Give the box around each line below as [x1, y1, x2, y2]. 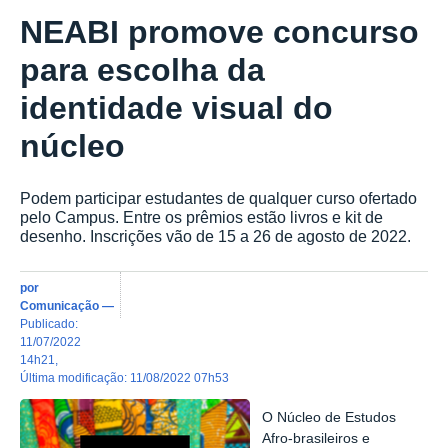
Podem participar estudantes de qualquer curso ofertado [20, 189, 417, 208]
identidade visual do [20, 90, 333, 127]
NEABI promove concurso [20, 14, 419, 51]
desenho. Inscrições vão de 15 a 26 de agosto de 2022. [20, 227, 411, 246]
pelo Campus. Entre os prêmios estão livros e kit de [20, 208, 383, 227]
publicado [28, 316, 75, 330]
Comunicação [20, 298, 99, 312]
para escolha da [20, 52, 265, 89]
